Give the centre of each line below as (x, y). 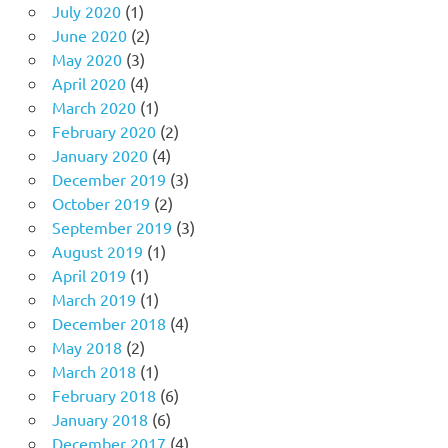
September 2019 (111, 226)
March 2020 (93, 106)
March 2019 (93, 298)
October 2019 (100, 202)
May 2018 (86, 346)
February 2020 (103, 130)
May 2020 (86, 58)
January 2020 (99, 154)
